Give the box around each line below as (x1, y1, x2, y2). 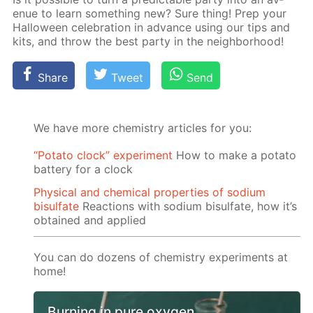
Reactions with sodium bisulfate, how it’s (79, 199, 298, 214)
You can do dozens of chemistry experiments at (34, 250, 289, 265)
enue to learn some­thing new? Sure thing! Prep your (13, 6, 287, 21)
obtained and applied (34, 213, 147, 228)
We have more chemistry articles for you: (34, 121, 252, 136)
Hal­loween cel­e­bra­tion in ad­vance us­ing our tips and (13, 20, 291, 35)
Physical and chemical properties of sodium (34, 185, 266, 200)
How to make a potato (173, 148, 297, 163)
